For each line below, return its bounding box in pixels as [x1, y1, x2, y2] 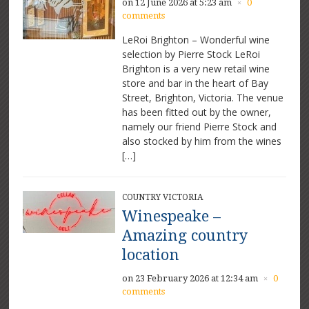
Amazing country [121, 227, 248, 245]
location [121, 246, 179, 264]
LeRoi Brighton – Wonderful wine [121, 33, 270, 47]
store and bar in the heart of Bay [121, 77, 268, 90]
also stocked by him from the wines [121, 134, 281, 148]
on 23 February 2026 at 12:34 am [121, 273, 258, 284]
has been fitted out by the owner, [121, 106, 271, 119]
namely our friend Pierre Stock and [121, 120, 277, 134]
